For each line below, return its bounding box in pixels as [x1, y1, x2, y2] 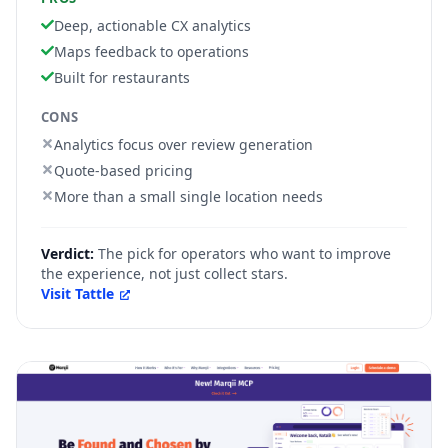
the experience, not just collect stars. [41, 264, 288, 283]
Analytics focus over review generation [54, 135, 313, 154]
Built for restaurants [54, 68, 190, 87]
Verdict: [41, 244, 94, 263]
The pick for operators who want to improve [98, 244, 391, 263]
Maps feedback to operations [54, 42, 249, 61]
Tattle [75, 284, 114, 303]
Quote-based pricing [54, 161, 193, 180]
